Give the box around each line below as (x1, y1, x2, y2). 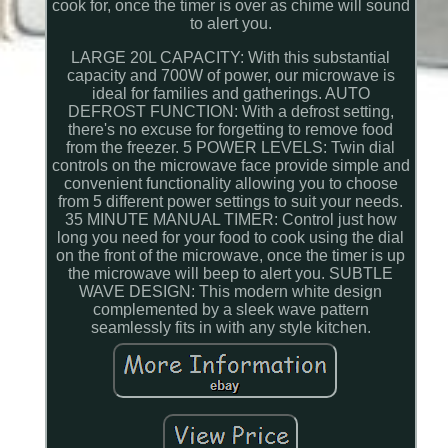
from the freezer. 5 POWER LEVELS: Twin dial (66, 139, 396, 157)
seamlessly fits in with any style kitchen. (90, 319, 371, 337)
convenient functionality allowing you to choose (63, 175, 398, 193)
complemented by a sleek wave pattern (92, 301, 369, 319)
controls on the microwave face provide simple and (51, 157, 410, 175)
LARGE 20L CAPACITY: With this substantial (71, 49, 391, 67)
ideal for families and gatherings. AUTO (91, 85, 370, 103)
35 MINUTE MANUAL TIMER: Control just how (64, 211, 397, 229)
